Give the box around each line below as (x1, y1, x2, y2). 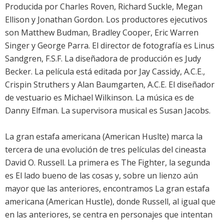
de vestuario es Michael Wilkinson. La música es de (5, 92, 194, 103)
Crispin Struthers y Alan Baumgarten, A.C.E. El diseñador (5, 79, 214, 90)
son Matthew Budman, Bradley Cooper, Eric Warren (5, 27, 198, 38)
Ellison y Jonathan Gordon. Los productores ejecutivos (5, 14, 207, 25)
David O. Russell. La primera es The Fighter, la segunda (5, 157, 210, 168)
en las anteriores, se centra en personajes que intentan (5, 209, 212, 220)
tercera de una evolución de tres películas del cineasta (5, 144, 206, 155)
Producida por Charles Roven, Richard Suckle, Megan (5, 1, 202, 12)
